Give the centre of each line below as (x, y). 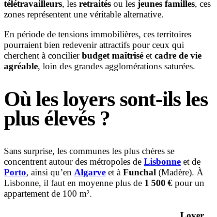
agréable (21, 66)
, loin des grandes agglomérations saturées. (116, 66)
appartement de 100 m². (48, 194)
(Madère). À (181, 172)
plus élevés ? (57, 118)
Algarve (90, 172)
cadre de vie (178, 56)
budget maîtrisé (113, 56)
